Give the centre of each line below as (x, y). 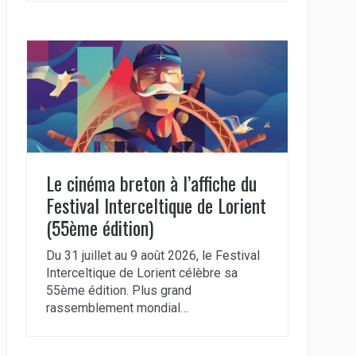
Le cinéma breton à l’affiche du (151, 182)
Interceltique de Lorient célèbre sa (141, 273)
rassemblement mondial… (117, 308)
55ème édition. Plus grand (118, 291)
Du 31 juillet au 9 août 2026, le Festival (153, 256)
